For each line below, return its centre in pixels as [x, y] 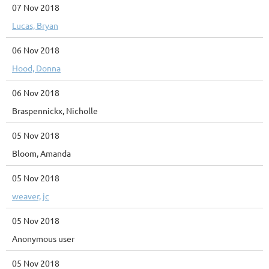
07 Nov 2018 [36, 7]
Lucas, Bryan [35, 25]
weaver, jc [31, 196]
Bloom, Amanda [41, 153]
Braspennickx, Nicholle [55, 110]
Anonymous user [43, 238]
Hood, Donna [36, 68]
